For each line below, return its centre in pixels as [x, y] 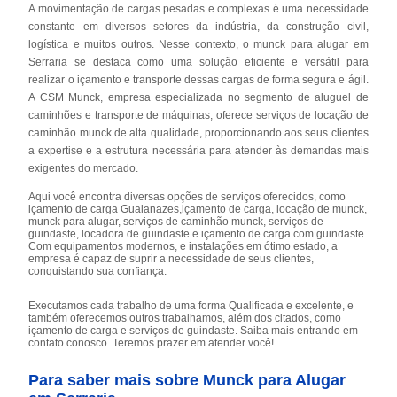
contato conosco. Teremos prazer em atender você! [152, 343]
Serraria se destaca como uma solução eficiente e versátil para [198, 62]
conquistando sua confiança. [98, 271]
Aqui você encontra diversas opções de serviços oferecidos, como [187, 196]
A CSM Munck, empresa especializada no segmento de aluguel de [198, 97]
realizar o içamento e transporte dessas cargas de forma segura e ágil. [198, 79]
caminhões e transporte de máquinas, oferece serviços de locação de [198, 115]
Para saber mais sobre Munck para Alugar [187, 380]
